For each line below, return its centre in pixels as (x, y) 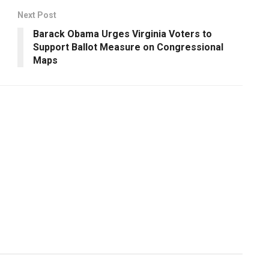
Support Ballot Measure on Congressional (128, 47)
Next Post (37, 15)
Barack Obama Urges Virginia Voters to (122, 34)
